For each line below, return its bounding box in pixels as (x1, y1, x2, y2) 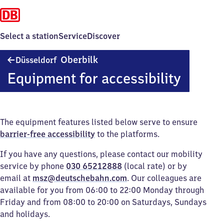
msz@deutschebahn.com (32, 173, 127, 183)
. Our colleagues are (127, 173, 201, 183)
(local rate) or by (122, 161, 187, 171)
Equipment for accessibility (7, 69, 181, 87)
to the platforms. (95, 129, 159, 139)
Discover (87, 31, 120, 41)
